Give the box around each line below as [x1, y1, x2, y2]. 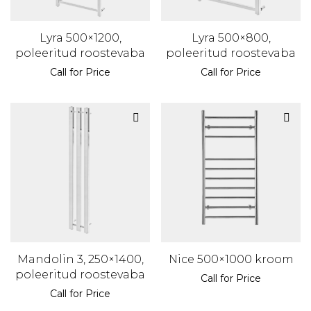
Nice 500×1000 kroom [168, 253, 294, 267]
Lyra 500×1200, [39, 31, 121, 45]
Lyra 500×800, [191, 31, 271, 45]
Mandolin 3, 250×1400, [17, 253, 144, 267]
